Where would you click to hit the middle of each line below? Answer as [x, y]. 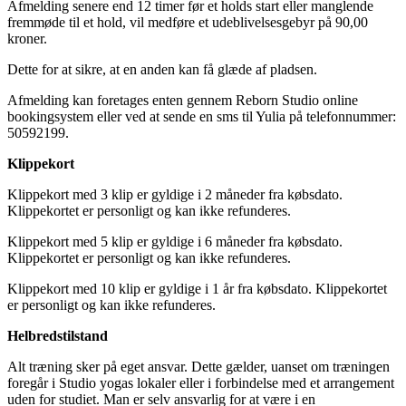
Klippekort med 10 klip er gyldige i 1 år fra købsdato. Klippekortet [197, 289]
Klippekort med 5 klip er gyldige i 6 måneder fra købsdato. [175, 242]
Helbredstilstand [58, 336]
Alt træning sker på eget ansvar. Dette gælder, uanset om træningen [198, 367]
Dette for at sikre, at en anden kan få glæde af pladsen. [162, 70]
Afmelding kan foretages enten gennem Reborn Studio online [183, 101]
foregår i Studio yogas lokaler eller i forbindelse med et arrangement [201, 383]
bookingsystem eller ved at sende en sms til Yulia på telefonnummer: [202, 117]
